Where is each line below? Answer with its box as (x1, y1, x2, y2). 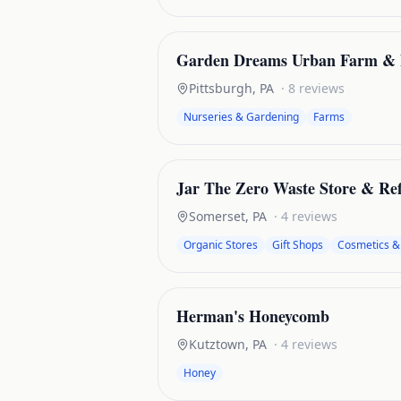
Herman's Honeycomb (176, 304, 329, 328)
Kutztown (189, 336, 245, 353)
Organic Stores (183, 237, 258, 252)
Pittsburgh (189, 80, 252, 97)
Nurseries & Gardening (183, 109, 299, 124)
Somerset (189, 208, 245, 225)
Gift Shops (272, 237, 323, 252)
